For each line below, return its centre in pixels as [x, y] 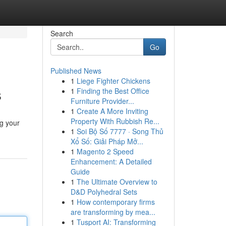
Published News [76, 71]
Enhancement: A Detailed [111, 161]
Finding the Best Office [113, 91]
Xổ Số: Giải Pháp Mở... [107, 141]
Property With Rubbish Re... [115, 121]
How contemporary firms [116, 202]
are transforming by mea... [113, 212]
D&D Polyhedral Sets [104, 192]
